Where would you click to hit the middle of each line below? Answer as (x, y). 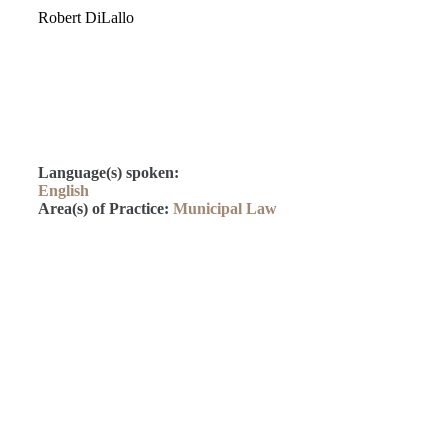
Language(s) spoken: (108, 172)
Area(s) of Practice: (105, 208)
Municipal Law (225, 208)
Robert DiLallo (86, 17)
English (63, 190)
